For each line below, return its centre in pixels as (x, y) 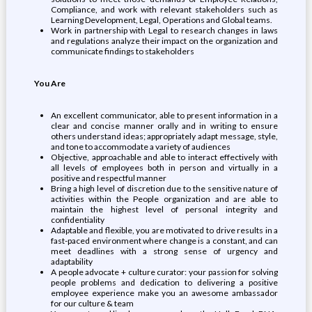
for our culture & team (92, 303)
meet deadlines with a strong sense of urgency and (164, 251)
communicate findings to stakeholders (122, 51)
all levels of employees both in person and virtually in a (164, 167)
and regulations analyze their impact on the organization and (164, 41)
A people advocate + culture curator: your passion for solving (164, 272)
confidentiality (77, 220)
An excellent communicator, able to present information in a (164, 115)
